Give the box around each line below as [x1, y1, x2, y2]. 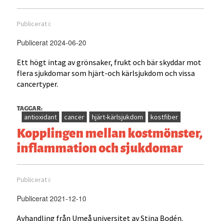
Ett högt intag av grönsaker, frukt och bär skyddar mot [17, 57, 202, 68]
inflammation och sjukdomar [17, 137, 183, 157]
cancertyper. [17, 79, 59, 89]
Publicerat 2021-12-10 [17, 193, 87, 204]
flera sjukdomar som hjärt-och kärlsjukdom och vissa [17, 68, 195, 78]
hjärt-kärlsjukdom [92, 112, 144, 122]
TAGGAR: [17, 103, 43, 113]
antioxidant [24, 112, 57, 122]
